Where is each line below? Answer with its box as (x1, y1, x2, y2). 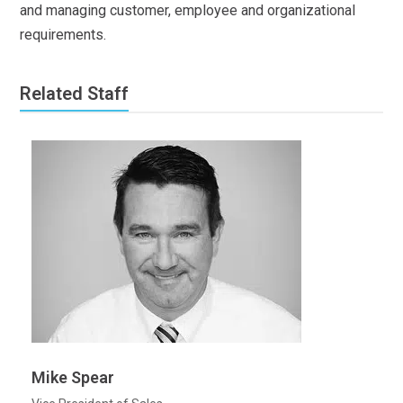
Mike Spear (31, 368, 114, 388)
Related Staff (20, 83, 130, 105)
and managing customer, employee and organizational (20, 2, 356, 20)
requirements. (20, 26, 107, 44)
